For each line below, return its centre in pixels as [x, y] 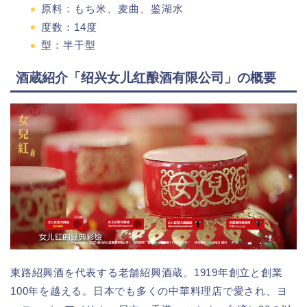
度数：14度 [69, 27]
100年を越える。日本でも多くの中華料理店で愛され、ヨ [149, 291]
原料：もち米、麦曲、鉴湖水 [112, 9]
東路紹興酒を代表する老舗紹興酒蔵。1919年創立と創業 [147, 272]
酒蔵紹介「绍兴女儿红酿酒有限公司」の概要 [146, 77]
